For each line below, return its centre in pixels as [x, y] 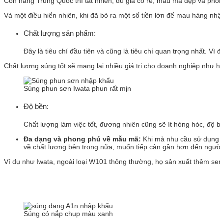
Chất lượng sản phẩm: [60, 33]
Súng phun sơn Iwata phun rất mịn [77, 88]
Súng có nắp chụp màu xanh [68, 213]
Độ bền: [36, 106]
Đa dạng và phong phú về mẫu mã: [82, 139]
